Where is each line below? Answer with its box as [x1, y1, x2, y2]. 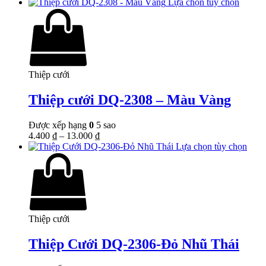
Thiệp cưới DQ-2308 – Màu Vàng [28, 92, 231, 108]
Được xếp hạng [28, 119, 89, 130]
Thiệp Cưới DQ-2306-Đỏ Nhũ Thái [28, 236, 239, 252]
